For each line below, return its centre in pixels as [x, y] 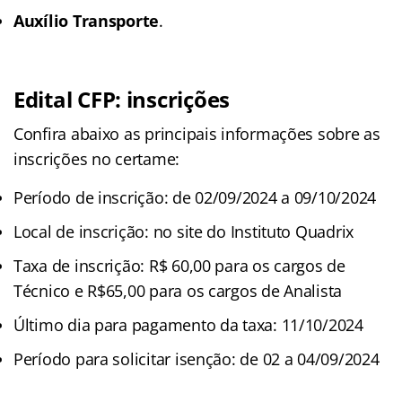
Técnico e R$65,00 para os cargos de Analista [178, 290]
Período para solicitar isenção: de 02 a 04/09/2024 [197, 358]
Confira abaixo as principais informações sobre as [197, 133]
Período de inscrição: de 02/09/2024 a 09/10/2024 [195, 197]
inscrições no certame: [97, 158]
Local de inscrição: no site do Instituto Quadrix [184, 231]
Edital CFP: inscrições [122, 99]
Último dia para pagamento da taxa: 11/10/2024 [188, 324]
